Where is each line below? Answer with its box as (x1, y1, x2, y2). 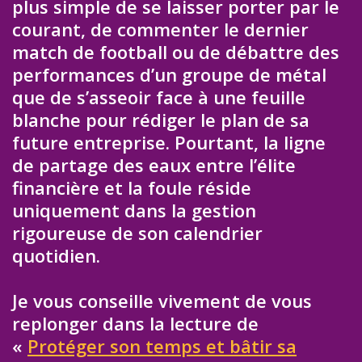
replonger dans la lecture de (12, 311, 259, 336)
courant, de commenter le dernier (12, 16, 309, 41)
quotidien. (12, 242, 100, 267)
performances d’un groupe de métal (12, 61, 326, 86)
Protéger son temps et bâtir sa (27, 334, 297, 359)
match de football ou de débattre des (12, 39, 339, 64)
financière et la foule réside (12, 175, 251, 200)
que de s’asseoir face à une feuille (12, 84, 305, 109)
